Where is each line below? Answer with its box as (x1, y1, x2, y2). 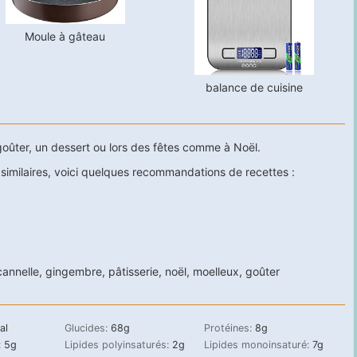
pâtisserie (108, 265, 159, 279)
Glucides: (64, 321, 111, 334)
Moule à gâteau (25, 29, 106, 43)
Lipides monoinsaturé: (203, 338, 312, 351)
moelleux (192, 265, 239, 279)
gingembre (45, 265, 102, 279)
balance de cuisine (206, 80, 304, 94)
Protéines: (203, 321, 255, 334)
